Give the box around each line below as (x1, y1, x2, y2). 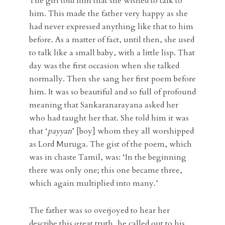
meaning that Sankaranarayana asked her (29, 99, 178, 111)
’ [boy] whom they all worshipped (71, 126, 194, 137)
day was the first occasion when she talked (29, 60, 179, 72)
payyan (47, 126, 72, 137)
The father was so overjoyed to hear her (29, 205, 170, 216)
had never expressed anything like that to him (29, 21, 193, 33)
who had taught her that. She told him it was (29, 113, 189, 124)
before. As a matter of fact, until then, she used (29, 34, 194, 46)
